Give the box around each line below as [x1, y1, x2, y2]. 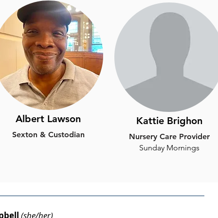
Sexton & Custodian [12, 130, 85, 139]
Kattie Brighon [136, 115, 202, 127]
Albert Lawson [16, 113, 81, 125]
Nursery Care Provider [128, 132, 210, 141]
